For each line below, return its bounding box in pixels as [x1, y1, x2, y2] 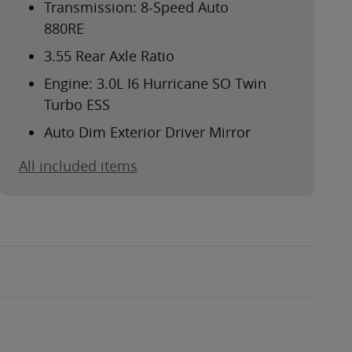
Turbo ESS [44, 95, 110, 115]
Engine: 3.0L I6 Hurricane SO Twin [44, 74, 266, 93]
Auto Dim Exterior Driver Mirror [44, 123, 251, 142]
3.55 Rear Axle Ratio [44, 46, 174, 66]
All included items [19, 156, 137, 176]
